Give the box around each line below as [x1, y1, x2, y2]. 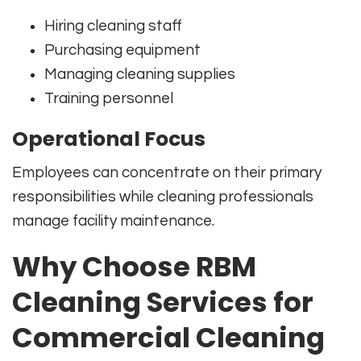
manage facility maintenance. [12, 212, 214, 229]
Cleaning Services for [12, 282, 313, 322]
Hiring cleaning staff [44, 17, 182, 34]
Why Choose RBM [12, 247, 256, 286]
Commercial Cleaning [12, 317, 325, 357]
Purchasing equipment [44, 41, 201, 58]
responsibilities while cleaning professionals [12, 188, 313, 205]
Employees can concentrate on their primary [12, 164, 322, 180]
